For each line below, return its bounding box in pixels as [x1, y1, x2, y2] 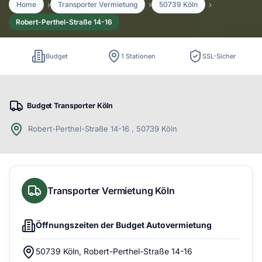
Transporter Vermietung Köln [47, 184, 175, 196]
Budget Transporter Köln [27, 101, 113, 110]
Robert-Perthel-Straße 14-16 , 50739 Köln [26, 123, 177, 133]
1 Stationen [120, 51, 156, 60]
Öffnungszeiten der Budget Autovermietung [36, 220, 212, 230]
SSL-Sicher [202, 51, 236, 60]
